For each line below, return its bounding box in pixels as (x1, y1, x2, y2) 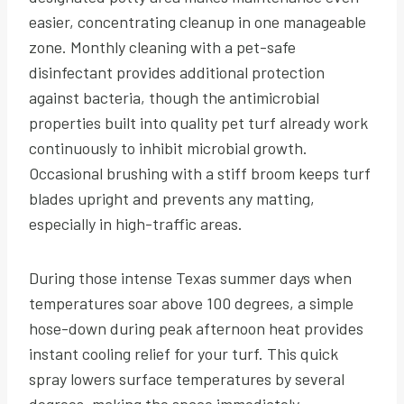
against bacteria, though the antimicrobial (29, 87, 319, 107)
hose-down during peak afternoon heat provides (29, 317, 363, 338)
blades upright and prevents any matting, (29, 188, 315, 208)
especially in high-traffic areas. (29, 213, 243, 234)
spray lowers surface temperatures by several (29, 368, 344, 389)
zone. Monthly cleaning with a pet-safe (29, 36, 296, 57)
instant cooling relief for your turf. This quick (29, 343, 338, 363)
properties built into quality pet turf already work (29, 112, 368, 133)
